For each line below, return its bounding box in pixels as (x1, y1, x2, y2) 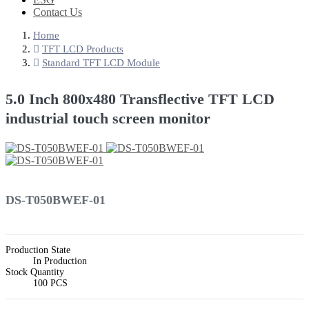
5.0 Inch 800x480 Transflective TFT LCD (6, 90, 275, 108)
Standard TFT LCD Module (42, 57, 160, 69)
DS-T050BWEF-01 (6, 193, 106, 208)
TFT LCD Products (42, 43, 123, 55)
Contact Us (33, 6, 82, 19)
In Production (33, 256, 87, 267)
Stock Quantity (6, 267, 64, 278)
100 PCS (33, 278, 68, 289)
